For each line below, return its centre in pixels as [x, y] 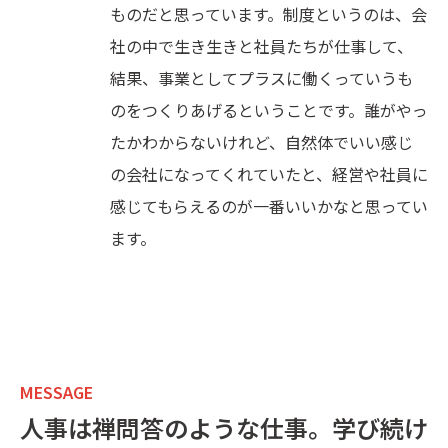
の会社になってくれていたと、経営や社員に [269, 173]
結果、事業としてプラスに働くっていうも [261, 77]
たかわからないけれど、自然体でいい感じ [261, 141]
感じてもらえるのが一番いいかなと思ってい [269, 205]
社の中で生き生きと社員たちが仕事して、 [261, 45]
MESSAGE [56, 391]
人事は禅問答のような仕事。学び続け [224, 427]
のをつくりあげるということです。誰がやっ [269, 109]
